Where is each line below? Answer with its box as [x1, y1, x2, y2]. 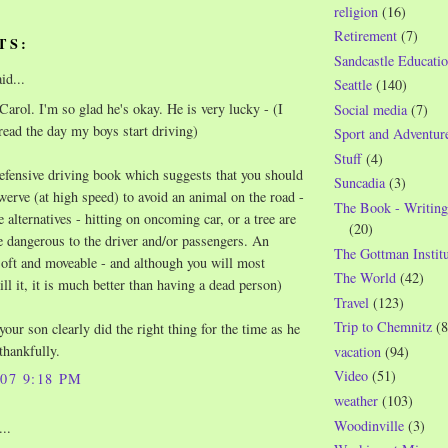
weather [334, 390, 378, 410]
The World [334, 268, 396, 288]
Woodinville [334, 415, 404, 435]
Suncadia [334, 173, 385, 193]
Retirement [334, 26, 397, 46]
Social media [334, 99, 407, 119]
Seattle [334, 75, 372, 95]
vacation [334, 341, 381, 361]
